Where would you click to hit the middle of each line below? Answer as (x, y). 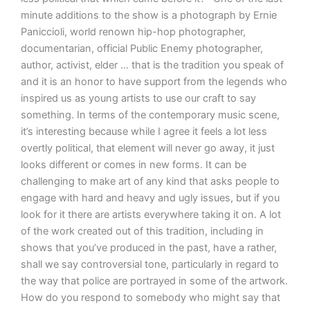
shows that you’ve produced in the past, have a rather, (148, 247)
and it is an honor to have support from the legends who (154, 81)
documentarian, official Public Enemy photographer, (142, 48)
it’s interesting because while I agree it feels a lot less (144, 131)
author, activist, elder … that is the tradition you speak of (152, 65)
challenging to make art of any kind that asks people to (150, 181)
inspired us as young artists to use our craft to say (138, 98)
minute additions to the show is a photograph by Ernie (148, 15)
